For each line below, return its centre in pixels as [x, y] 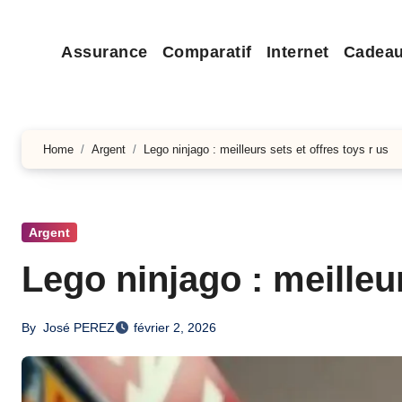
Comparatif [207, 52]
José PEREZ [79, 328]
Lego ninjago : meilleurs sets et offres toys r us [266, 149]
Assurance [105, 52]
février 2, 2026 [175, 328]
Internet [297, 52]
